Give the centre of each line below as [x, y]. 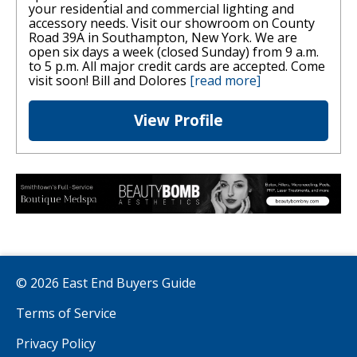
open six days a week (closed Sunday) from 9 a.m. [174, 52]
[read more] [225, 81]
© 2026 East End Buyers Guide [106, 283]
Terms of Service [66, 314]
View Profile [178, 121]
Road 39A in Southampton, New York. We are [163, 38]
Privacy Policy [56, 344]
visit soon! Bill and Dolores [109, 81]
